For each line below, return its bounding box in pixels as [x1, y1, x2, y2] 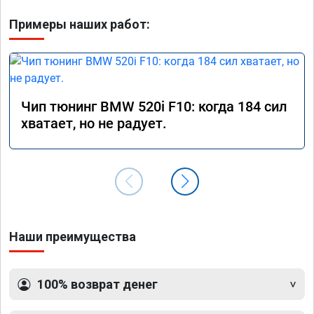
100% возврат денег [37, 277, 158, 292]
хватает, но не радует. [21, 115, 167, 132]
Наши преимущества [9, 229, 136, 245]
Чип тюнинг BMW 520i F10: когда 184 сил [21, 98, 287, 116]
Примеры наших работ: [9, 17, 150, 32]
